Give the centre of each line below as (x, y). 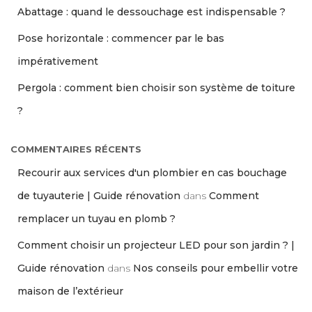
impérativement (58, 61)
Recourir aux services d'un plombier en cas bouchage (152, 172)
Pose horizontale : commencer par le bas (121, 38)
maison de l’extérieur (70, 291)
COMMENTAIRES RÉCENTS (76, 149)
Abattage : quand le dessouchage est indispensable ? (151, 11)
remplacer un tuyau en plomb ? (96, 218)
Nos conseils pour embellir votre (216, 268)
